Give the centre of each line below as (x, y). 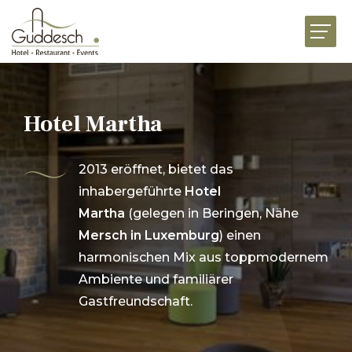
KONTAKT (276, 291)
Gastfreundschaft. (136, 301)
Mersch (103, 235)
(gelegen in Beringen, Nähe (212, 213)
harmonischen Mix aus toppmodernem (203, 257)
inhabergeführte (132, 191)
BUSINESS (176, 177)
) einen (240, 235)
